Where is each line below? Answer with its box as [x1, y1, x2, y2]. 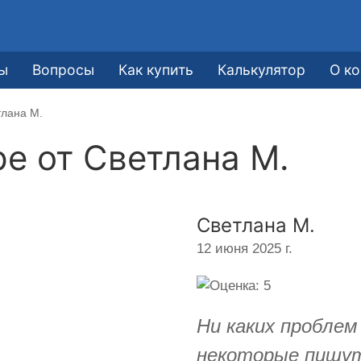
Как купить [118, 60, 194, 78]
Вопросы [32, 60, 95, 78]
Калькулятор [218, 60, 306, 78]
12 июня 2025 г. [197, 240, 293, 256]
